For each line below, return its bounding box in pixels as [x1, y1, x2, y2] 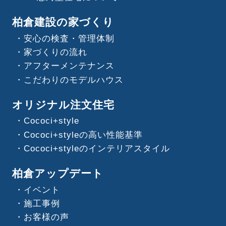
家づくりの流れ [23, 47, 87, 58]
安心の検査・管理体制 [23, 33, 115, 43]
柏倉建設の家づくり [12, 16, 114, 28]
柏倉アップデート [12, 167, 103, 180]
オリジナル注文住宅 [12, 98, 115, 110]
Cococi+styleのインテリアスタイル [23, 143, 170, 153]
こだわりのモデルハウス [23, 75, 124, 85]
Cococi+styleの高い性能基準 [23, 130, 143, 140]
